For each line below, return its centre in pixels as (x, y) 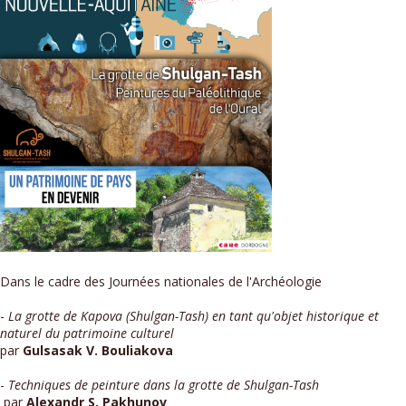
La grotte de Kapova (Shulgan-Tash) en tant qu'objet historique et (193, 315)
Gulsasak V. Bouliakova (98, 350)
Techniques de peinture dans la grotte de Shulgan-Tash (164, 384)
